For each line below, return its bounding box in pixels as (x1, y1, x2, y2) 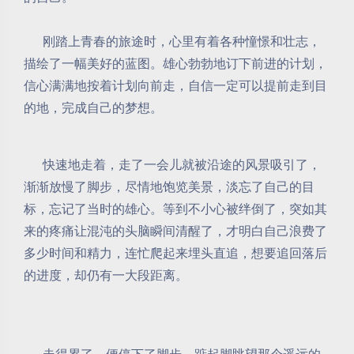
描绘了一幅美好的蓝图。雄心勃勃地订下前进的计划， (24, 55, 327, 72)
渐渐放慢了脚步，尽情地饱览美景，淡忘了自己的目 (24, 178, 314, 195)
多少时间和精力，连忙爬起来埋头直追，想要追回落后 (24, 244, 327, 262)
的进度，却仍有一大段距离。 (24, 266, 188, 284)
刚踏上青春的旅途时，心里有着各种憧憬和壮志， (24, 32, 321, 50)
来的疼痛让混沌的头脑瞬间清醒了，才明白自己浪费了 (24, 222, 327, 239)
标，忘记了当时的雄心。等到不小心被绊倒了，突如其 (24, 200, 327, 217)
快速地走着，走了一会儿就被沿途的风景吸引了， (24, 156, 321, 173)
